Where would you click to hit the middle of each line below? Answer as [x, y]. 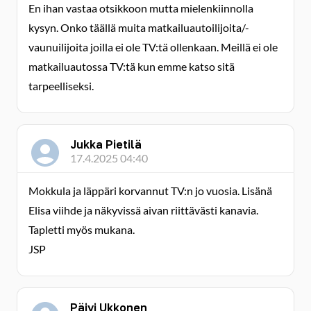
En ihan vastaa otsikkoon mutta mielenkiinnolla [141, 8]
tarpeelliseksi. [61, 86]
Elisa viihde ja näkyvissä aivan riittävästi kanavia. [143, 210]
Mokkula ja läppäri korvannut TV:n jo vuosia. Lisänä [150, 191]
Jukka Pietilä [106, 144]
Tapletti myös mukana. [82, 229]
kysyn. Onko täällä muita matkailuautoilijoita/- [139, 27]
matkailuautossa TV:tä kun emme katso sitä [132, 66]
